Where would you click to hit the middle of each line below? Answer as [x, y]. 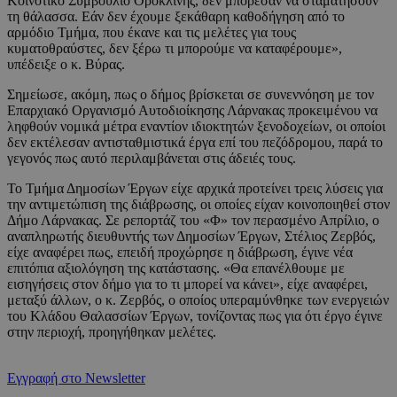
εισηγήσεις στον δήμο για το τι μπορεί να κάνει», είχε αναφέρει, [187, 284]
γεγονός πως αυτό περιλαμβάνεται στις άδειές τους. [152, 158]
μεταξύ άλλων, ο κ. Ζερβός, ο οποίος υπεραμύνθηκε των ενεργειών [198, 300]
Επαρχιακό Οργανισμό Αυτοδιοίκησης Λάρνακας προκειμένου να [192, 110]
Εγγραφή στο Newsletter [76, 378]
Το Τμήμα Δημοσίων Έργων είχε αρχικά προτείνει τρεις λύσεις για [195, 188]
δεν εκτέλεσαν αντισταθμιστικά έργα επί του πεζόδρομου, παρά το [195, 142]
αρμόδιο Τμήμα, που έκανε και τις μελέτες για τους [152, 32]
